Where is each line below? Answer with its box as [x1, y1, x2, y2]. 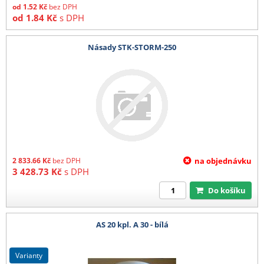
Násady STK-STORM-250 [88, 41, 176, 52]
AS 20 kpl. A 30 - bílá [95, 219, 169, 230]
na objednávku [194, 156, 252, 167]
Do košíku [214, 185, 246, 196]
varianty [19, 250, 42, 260]
